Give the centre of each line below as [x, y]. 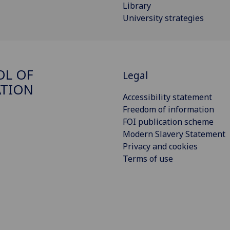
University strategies [163, 18]
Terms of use [148, 158]
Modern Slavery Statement [174, 134]
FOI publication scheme [168, 121]
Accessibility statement [167, 97]
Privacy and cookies [160, 146]
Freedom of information [168, 109]
